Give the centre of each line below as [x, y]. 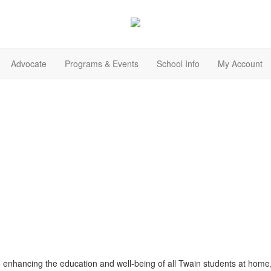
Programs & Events [102, 64]
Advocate [29, 64]
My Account [240, 64]
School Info [178, 64]
